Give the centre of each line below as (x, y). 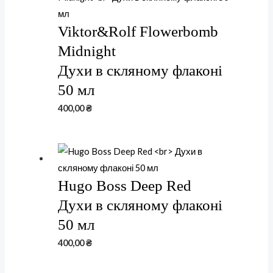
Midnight (87, 51)
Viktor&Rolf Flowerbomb (138, 31)
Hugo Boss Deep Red (125, 185)
